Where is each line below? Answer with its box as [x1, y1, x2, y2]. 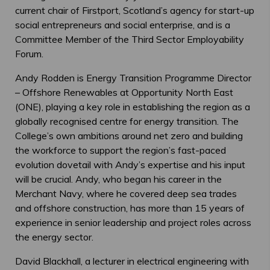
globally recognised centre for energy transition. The [15, 115, 239, 127]
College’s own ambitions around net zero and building [15, 129, 243, 142]
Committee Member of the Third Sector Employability [15, 33, 244, 45]
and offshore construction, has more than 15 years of [15, 201, 245, 214]
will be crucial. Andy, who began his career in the [15, 172, 222, 185]
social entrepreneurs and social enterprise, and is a [15, 18, 230, 31]
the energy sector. [15, 230, 93, 243]
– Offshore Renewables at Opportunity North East [15, 86, 233, 98]
